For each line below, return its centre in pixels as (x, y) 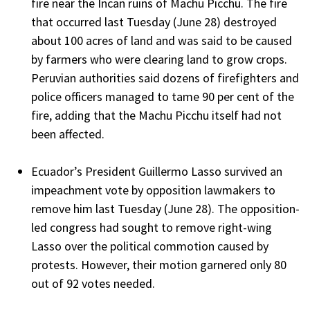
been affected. (68, 134)
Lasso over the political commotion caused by (150, 246)
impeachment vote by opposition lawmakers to (153, 190)
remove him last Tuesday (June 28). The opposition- (165, 209)
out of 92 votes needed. (93, 284)
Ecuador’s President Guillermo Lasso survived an (157, 172)
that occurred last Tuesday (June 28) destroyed (154, 22)
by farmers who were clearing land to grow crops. (159, 60)
